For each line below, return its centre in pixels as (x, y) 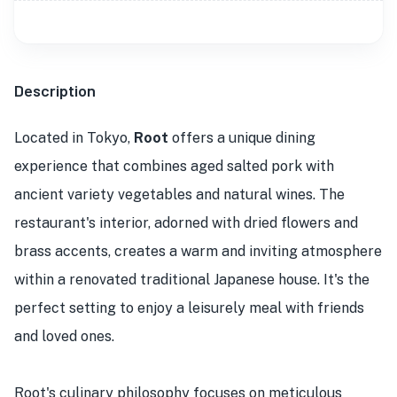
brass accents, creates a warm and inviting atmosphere (198, 251)
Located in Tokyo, (74, 138)
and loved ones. (64, 336)
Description (55, 90)
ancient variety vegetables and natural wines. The (179, 195)
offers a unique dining (242, 138)
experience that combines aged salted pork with (174, 166)
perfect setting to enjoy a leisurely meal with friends (189, 308)
